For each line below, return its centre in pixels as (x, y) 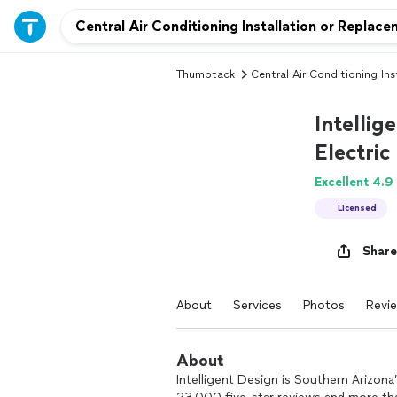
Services (257, 305)
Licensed (357, 208)
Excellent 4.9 (354, 182)
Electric (352, 152)
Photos (324, 305)
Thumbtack (206, 74)
